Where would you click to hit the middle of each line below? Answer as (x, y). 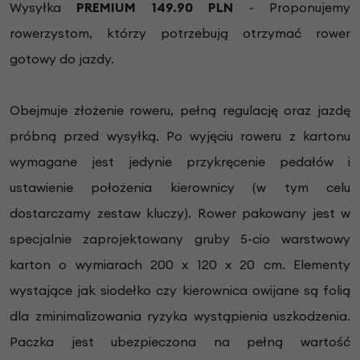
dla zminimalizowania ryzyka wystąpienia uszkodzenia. (180, 315)
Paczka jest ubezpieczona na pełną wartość (180, 341)
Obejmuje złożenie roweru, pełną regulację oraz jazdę (180, 110)
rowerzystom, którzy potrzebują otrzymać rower (180, 33)
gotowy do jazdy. (63, 58)
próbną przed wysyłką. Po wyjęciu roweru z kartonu (180, 135)
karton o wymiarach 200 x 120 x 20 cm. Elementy (180, 264)
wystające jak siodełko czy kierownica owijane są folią (180, 290)
